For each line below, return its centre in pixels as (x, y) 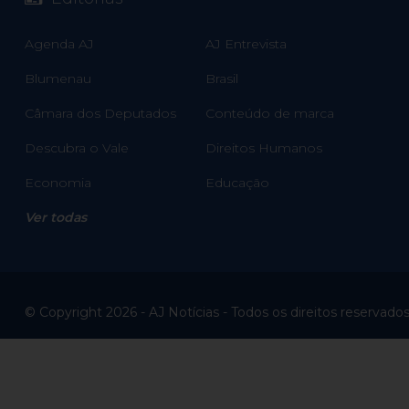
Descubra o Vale (77, 148)
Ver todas (56, 218)
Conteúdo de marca (270, 114)
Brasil (222, 79)
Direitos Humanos (264, 148)
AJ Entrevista (246, 44)
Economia (58, 183)
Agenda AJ (59, 44)
